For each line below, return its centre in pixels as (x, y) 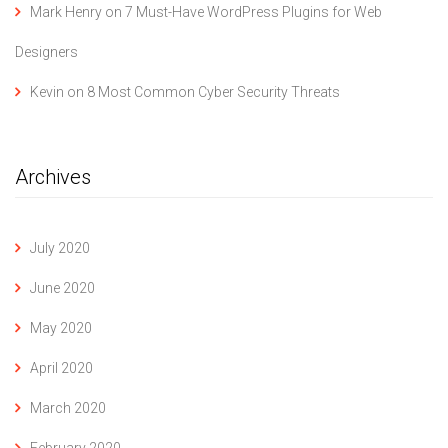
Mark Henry (66, 12)
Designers (46, 52)
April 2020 (61, 368)
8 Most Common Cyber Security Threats (213, 92)
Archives (53, 177)
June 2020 (62, 288)
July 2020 (60, 248)
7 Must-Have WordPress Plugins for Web (253, 12)
